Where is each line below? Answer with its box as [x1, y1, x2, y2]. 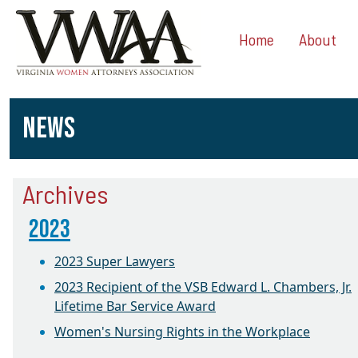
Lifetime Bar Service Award [54, 296, 216, 315]
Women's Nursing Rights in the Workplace [54, 322, 310, 340]
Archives [22, 177, 108, 209]
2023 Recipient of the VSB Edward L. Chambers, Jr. [54, 277, 352, 296]
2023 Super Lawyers [54, 252, 175, 270]
